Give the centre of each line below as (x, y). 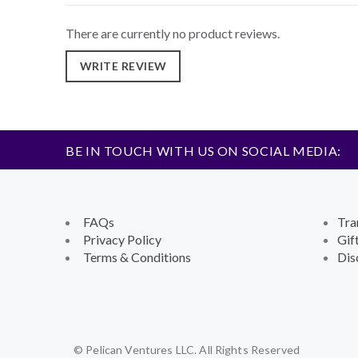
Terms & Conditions (137, 257)
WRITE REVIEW (123, 66)
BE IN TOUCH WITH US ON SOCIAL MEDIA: (204, 151)
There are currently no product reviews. (173, 33)
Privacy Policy (122, 239)
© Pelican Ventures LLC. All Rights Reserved (187, 350)
